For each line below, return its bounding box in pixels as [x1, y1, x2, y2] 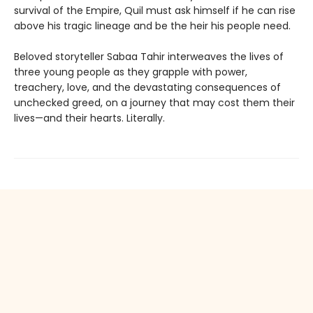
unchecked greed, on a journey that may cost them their [14, 96, 295, 110]
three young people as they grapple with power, [14, 65, 247, 79]
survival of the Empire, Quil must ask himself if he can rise [14, 3, 296, 17]
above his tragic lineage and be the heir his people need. [14, 19, 291, 33]
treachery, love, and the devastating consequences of [14, 80, 281, 94]
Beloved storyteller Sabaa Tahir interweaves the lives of [14, 50, 284, 64]
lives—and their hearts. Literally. [14, 111, 165, 125]
